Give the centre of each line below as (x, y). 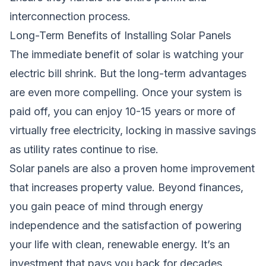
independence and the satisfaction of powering (126, 225)
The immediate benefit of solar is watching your (126, 54)
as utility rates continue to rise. (84, 149)
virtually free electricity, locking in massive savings (133, 130)
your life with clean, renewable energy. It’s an (120, 244)
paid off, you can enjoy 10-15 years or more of (123, 111)
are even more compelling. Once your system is (126, 92)
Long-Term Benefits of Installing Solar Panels (120, 35)
